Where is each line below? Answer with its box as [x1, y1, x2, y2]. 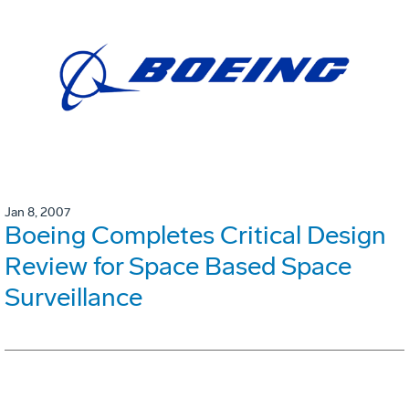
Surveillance [5, 281, 142, 312]
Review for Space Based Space [5, 250, 351, 281]
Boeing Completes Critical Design [5, 219, 386, 250]
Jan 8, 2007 [5, 204, 70, 220]
